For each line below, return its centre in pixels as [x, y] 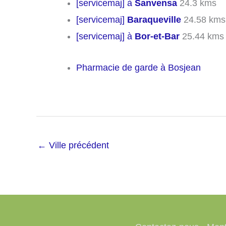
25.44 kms [202, 37]
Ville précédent [78, 145]
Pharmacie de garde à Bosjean [138, 67]
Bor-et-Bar [157, 37]
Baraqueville [154, 20]
